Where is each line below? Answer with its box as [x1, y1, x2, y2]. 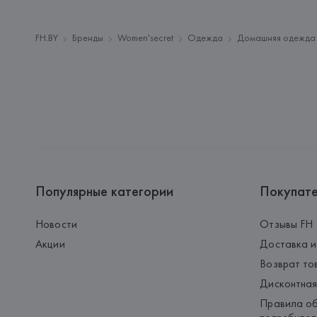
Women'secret [117, 31, 174, 44]
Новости [35, 217, 77, 231]
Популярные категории [35, 182, 174, 200]
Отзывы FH [260, 217, 313, 231]
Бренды [72, 31, 104, 44]
